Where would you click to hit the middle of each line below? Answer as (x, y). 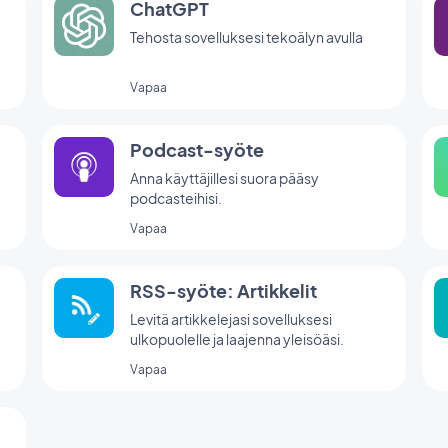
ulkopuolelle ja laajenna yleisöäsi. (237, 339)
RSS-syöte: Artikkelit (223, 291)
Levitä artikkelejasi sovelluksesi (231, 319)
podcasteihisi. (176, 198)
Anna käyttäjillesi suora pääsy (224, 178)
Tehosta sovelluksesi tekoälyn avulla (246, 37)
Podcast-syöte (197, 150)
